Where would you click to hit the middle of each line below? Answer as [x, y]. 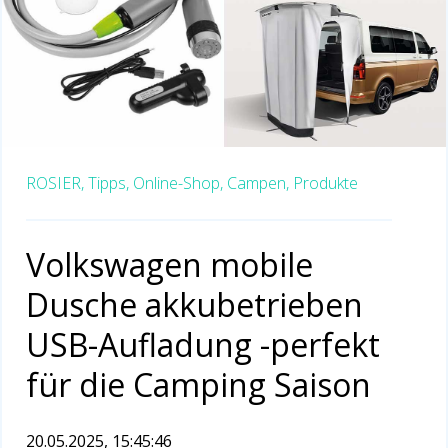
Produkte [325, 183]
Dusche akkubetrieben [194, 305]
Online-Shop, [178, 183]
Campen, [258, 183]
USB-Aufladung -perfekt [203, 345]
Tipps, [108, 183]
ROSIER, [55, 183]
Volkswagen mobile [169, 265]
